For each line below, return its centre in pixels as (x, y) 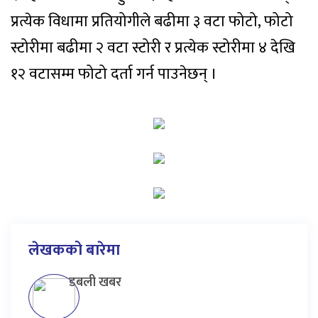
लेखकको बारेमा (74, 251)
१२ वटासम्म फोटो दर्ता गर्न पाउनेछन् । (114, 75)
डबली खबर (95, 283)
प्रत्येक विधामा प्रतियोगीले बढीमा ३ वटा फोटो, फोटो (152, 22)
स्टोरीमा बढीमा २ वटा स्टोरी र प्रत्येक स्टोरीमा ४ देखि (153, 48)
